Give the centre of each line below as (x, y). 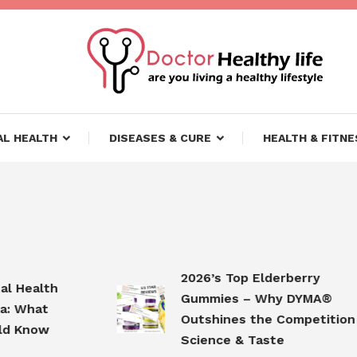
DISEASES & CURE (160, 138)
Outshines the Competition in (248, 319)
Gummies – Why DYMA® (229, 298)
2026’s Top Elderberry (223, 277)
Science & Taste (205, 339)
